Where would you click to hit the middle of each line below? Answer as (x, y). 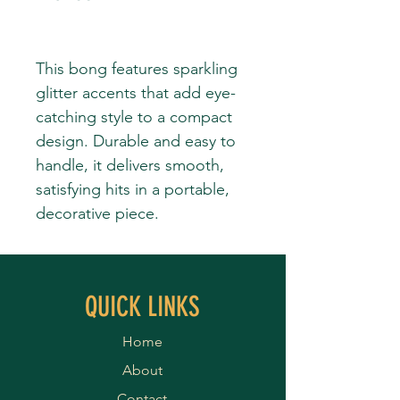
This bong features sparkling (137, 69)
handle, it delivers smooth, (130, 165)
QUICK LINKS (142, 307)
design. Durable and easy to (136, 141)
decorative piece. (97, 213)
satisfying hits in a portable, (133, 189)
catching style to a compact (134, 117)
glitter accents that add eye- (136, 93)
